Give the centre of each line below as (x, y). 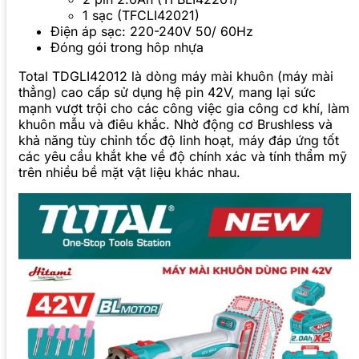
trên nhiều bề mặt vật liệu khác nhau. (129, 173)
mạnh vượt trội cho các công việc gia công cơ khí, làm (184, 109)
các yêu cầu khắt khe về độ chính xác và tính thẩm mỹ (183, 157)
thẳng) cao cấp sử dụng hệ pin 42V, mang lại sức (167, 93)
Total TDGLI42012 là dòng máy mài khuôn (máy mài (176, 77)
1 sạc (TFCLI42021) (141, 16)
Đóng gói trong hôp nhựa (127, 48)
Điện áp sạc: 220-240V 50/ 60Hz (152, 32)
